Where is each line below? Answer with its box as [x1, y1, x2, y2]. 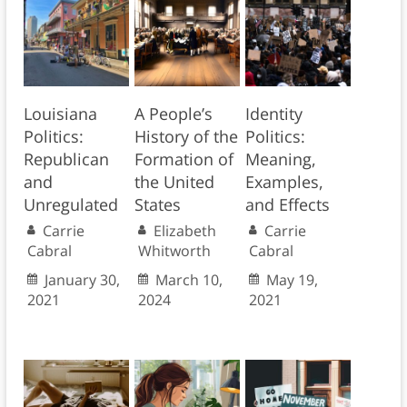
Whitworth [137, 240, 211, 261]
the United [134, 170, 214, 193]
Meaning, [244, 147, 316, 170]
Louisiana [23, 102, 97, 124]
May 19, [265, 269, 318, 290]
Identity [244, 102, 303, 124]
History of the [134, 124, 238, 147]
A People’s [134, 102, 213, 124]
